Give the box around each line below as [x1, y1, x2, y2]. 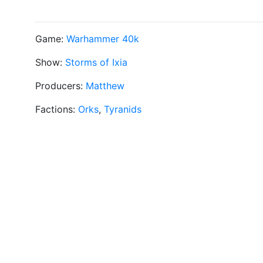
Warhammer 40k [66, 33, 139, 45]
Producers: [35, 80, 86, 92]
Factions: [35, 103, 78, 115]
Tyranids [104, 103, 141, 115]
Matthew [86, 80, 124, 92]
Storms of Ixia [65, 56, 127, 68]
